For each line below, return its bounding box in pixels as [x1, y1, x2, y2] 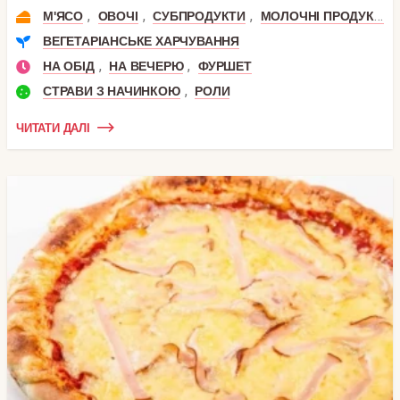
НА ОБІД [43, 59, 95, 74]
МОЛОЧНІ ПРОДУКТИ [260, 9, 374, 24]
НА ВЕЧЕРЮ [109, 59, 184, 74]
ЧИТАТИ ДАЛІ [16, 121, 90, 135]
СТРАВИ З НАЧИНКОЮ [43, 84, 180, 99]
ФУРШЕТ [198, 59, 252, 74]
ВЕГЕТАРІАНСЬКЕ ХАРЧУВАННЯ [43, 34, 239, 49]
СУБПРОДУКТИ [153, 9, 246, 24]
